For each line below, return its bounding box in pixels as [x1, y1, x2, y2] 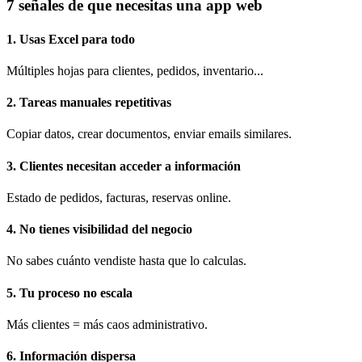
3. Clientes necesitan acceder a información [6, 158, 241, 173]
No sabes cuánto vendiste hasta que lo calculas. [6, 254, 246, 268]
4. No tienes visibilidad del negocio [6, 222, 192, 237]
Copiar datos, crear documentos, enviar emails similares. [6, 127, 292, 141]
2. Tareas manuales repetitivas [6, 95, 171, 110]
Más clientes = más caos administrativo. [6, 318, 208, 331]
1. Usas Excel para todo [6, 32, 135, 46]
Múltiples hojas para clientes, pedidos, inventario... [6, 63, 263, 78]
